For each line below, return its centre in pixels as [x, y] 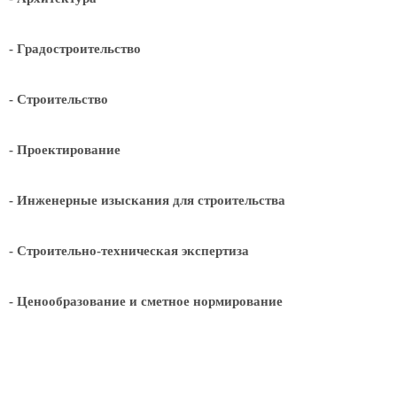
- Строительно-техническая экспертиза [129, 251]
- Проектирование [65, 150]
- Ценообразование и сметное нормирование [146, 301]
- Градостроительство [75, 49]
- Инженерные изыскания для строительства [147, 200]
